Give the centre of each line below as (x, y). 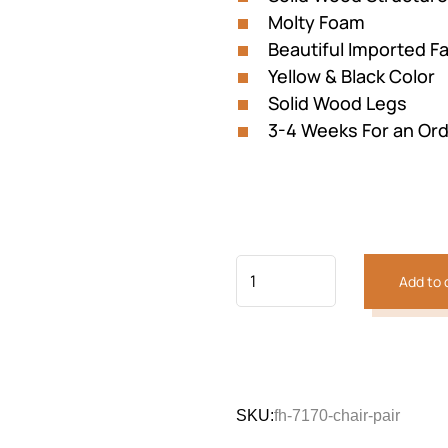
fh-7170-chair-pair (337, 415)
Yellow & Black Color (351, 75)
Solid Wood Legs (337, 102)
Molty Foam (316, 21)
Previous (158, 291)
